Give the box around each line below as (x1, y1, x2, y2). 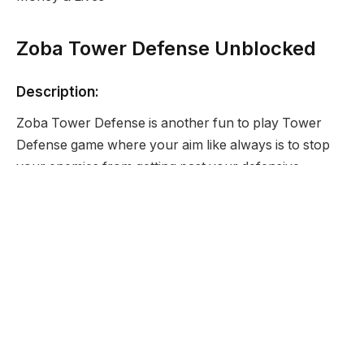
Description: (16, 82, 99, 100)
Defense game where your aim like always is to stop (16, 136, 330, 153)
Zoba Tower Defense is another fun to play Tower (16, 115, 322, 131)
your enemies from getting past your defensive (16, 158, 300, 175)
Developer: (16, 221, 92, 239)
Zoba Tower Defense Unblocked (16, 36, 316, 60)
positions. (16, 180, 74, 197)
